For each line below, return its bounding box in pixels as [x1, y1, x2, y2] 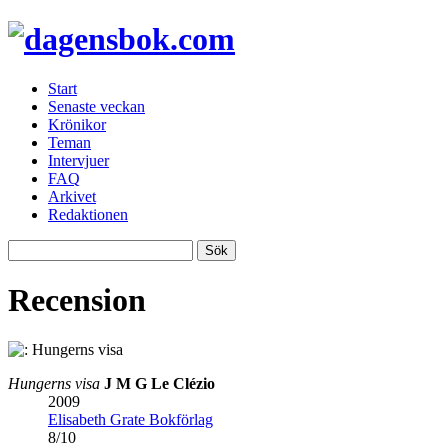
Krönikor [48, 115, 106, 133]
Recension [8, 282, 146, 319]
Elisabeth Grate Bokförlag [48, 410, 213, 428]
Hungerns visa [8, 374, 100, 392]
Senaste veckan [48, 97, 145, 115]
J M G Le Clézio [104, 374, 215, 392]
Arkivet [48, 187, 96, 205]
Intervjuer [48, 151, 109, 169]
